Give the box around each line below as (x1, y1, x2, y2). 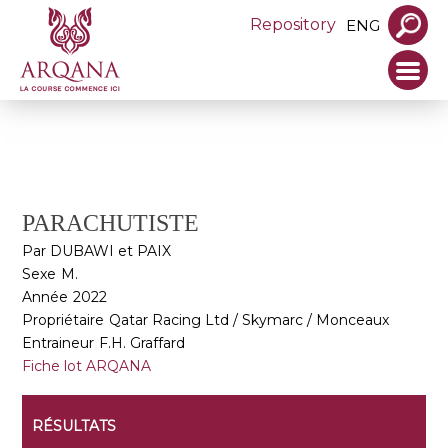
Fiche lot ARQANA (22, 357, 152, 375)
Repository (250, 15, 336, 34)
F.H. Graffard (99, 334, 186, 352)
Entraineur (22, 334, 95, 352)
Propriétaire (22, 311, 105, 329)
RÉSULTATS (32, 417, 117, 435)
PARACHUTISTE (22, 210, 200, 236)
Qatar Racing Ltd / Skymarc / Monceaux (109, 311, 390, 329)
